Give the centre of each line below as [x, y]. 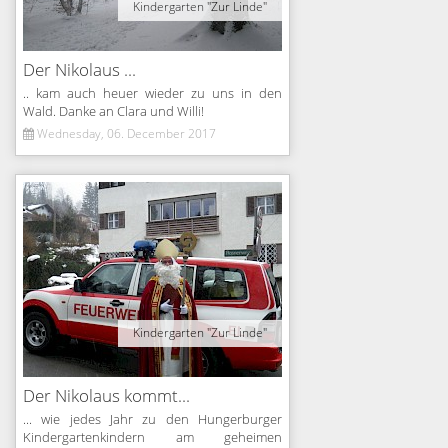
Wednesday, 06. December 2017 [125, 134]
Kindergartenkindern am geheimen [152, 438]
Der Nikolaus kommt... [106, 396]
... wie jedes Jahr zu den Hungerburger [152, 420]
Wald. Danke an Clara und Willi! [113, 112]
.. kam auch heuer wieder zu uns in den [152, 94]
